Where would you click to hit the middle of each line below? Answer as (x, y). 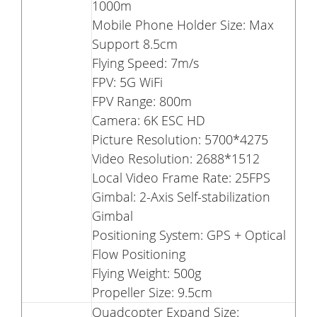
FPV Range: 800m (142, 102)
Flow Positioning (139, 254)
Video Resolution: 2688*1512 (176, 159)
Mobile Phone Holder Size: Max (183, 25)
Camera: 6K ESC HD (149, 121)
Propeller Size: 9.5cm (152, 293)
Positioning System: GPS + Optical (189, 235)
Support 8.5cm (135, 44)
